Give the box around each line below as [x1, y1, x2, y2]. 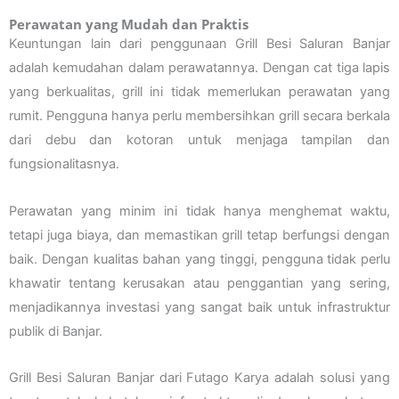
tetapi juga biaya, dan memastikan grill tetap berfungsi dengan [9, 226, 390, 243]
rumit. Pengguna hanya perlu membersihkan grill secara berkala [9, 108, 390, 125]
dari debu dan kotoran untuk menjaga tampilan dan [9, 132, 390, 149]
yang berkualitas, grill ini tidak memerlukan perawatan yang [9, 84, 390, 101]
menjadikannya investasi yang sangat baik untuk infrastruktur [9, 298, 390, 315]
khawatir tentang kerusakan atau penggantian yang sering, [9, 274, 390, 291]
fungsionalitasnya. [9, 156, 119, 173]
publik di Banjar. [9, 322, 102, 339]
